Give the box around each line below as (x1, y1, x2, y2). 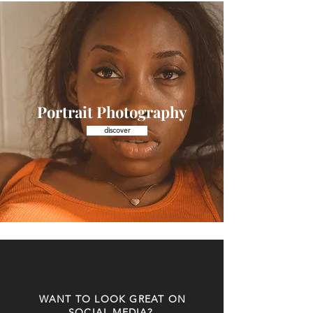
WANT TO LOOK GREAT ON (38, 293, 187, 305)
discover (104, 126, 130, 135)
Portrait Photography (37, 101, 187, 122)
